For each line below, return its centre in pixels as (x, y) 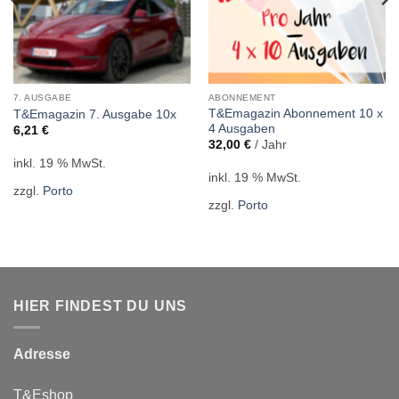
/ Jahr (270, 145)
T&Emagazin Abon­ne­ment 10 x (295, 113)
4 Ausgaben (241, 128)
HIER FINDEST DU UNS (101, 305)
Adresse (42, 354)
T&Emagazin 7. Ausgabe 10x (94, 114)
